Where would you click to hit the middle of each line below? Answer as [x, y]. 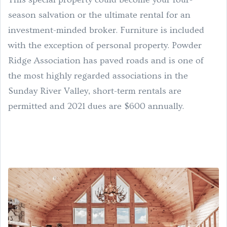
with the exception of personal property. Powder [105, 45]
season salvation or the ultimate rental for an [99, 15]
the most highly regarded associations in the [98, 75]
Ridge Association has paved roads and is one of [106, 60]
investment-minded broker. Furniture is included [106, 30]
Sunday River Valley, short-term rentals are [95, 91]
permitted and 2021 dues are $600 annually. [97, 106]
